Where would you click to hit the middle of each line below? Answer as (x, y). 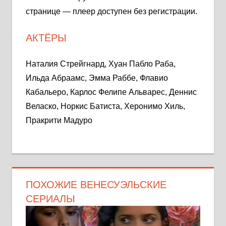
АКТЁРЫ (46, 38)
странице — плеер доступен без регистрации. (111, 11)
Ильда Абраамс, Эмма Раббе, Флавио (97, 78)
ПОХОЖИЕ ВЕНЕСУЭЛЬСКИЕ (96, 184)
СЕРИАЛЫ (50, 199)
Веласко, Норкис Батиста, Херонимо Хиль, (105, 106)
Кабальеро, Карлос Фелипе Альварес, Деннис (111, 92)
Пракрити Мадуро (59, 120)
